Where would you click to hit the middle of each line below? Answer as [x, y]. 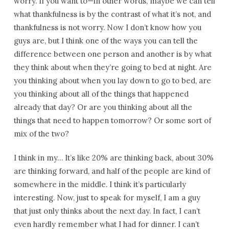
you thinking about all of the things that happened [101, 94]
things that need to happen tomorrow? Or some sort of [112, 120]
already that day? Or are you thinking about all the [103, 107]
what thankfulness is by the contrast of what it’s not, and [112, 14]
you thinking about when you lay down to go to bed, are [112, 81]
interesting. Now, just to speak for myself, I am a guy [107, 198]
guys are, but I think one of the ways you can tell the [106, 41]
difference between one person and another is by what [112, 54]
